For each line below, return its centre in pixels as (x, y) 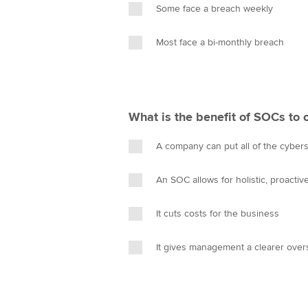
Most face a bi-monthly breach (220, 42)
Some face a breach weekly (214, 9)
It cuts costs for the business (218, 213)
